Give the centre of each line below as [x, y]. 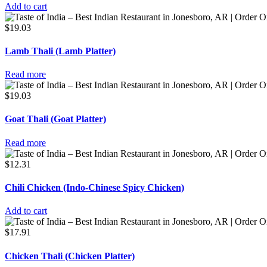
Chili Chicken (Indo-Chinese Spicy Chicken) [94, 187]
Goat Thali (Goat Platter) [55, 119]
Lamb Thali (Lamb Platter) [60, 51]
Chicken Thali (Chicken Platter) [70, 256]
